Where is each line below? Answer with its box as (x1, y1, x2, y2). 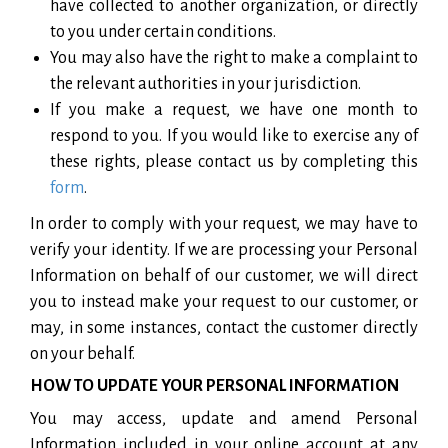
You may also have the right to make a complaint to (50, 48, 418, 67)
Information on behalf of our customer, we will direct (30, 266, 418, 285)
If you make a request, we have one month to (50, 100, 418, 119)
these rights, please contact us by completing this (50, 152, 418, 171)
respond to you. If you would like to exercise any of (50, 126, 418, 145)
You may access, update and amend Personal (30, 409, 418, 428)
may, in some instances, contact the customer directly (30, 318, 418, 337)
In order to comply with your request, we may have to (30, 214, 418, 233)
